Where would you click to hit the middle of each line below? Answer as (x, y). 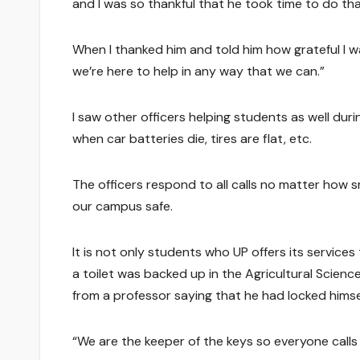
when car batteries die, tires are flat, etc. (192, 138)
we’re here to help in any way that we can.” (198, 71)
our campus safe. (123, 206)
